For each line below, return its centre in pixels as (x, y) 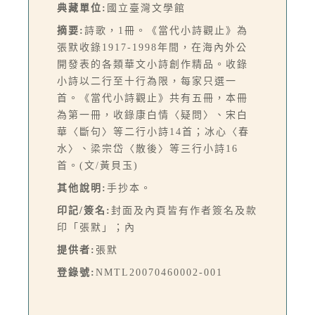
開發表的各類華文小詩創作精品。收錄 (153, 65)
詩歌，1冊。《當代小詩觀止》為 (166, 31)
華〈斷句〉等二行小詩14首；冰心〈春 (153, 132)
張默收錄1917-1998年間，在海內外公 (152, 48)
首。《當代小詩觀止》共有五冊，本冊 (153, 98)
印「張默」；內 (96, 228)
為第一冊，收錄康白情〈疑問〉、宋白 (153, 115)
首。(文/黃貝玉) (98, 166)
